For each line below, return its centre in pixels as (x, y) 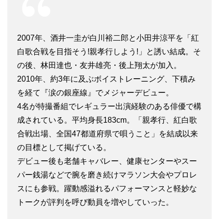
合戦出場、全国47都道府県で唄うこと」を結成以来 (108, 133)
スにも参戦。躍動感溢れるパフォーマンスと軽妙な (107, 188)
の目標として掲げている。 (64, 147)
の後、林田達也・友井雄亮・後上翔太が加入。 (99, 65)
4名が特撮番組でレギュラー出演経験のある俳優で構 (109, 106)
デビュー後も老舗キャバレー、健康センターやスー (107, 161)
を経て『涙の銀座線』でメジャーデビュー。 (95, 92)
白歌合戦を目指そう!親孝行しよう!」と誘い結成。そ (109, 51)
